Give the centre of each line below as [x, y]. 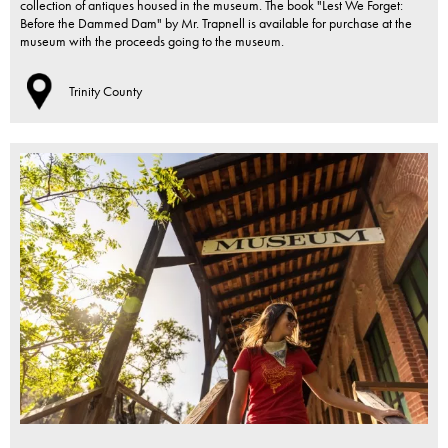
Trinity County [105, 91]
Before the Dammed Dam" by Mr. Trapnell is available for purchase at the [216, 23]
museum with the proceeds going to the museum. [152, 41]
